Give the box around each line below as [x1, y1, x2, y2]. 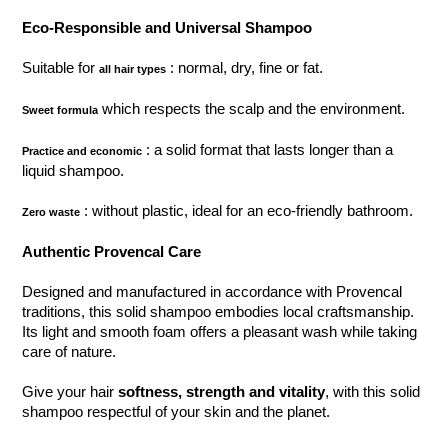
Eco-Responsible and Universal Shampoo [22, 19, 313, 37]
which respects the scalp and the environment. [98, 100, 406, 118]
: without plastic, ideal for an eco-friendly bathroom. [80, 202, 414, 220]
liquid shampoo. [22, 162, 125, 180]
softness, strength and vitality [118, 383, 326, 401]
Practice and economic [22, 145, 143, 158]
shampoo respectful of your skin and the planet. [22, 403, 331, 421]
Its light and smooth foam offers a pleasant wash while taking [22, 323, 418, 341]
